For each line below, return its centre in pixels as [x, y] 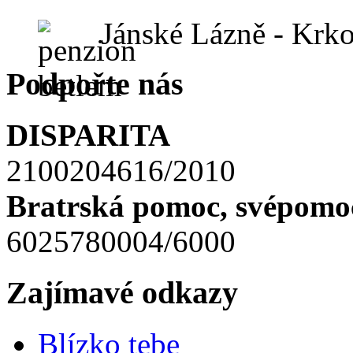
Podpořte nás [95, 84]
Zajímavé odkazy [122, 292]
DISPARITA [88, 136]
